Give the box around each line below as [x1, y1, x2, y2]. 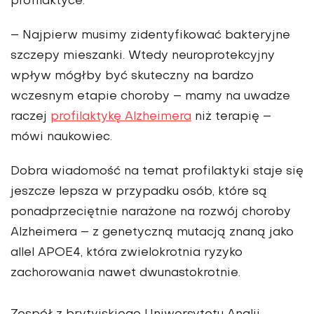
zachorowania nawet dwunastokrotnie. [11, 268, 240, 280]
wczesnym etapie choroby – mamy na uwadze [11, 91, 290, 103]
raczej [11, 111, 50, 123]
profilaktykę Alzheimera [50, 111, 191, 123]
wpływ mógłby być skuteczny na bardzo [11, 71, 254, 83]
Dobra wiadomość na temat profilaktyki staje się [11, 166, 303, 178]
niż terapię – [191, 111, 271, 123]
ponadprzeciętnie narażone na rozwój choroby [11, 207, 291, 219]
